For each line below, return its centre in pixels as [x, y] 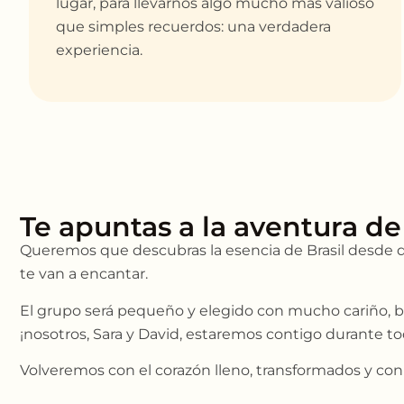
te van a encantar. [84, 274]
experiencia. [99, 50]
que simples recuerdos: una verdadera [193, 27]
